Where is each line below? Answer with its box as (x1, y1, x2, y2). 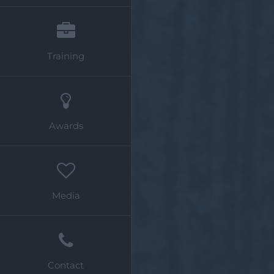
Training (47, 50, 84, 62)
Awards (48, 120, 83, 131)
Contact (48, 259, 84, 271)
